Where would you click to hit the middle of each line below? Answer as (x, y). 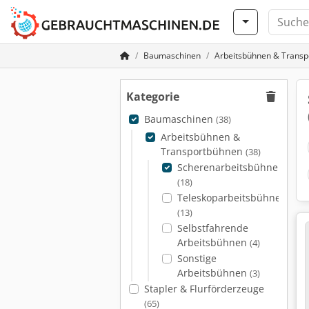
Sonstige (197, 258)
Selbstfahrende (212, 228)
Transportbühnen (203, 151)
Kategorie (153, 97)
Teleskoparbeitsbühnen (232, 198)
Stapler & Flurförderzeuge (204, 289)
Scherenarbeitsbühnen (230, 167)
